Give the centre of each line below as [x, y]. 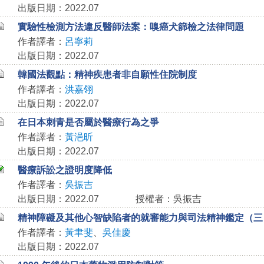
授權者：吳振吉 [168, 199]
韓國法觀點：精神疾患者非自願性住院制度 [107, 75]
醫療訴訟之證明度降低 [65, 170]
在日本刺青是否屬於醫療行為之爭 [88, 122]
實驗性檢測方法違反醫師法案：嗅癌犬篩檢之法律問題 [131, 27]
